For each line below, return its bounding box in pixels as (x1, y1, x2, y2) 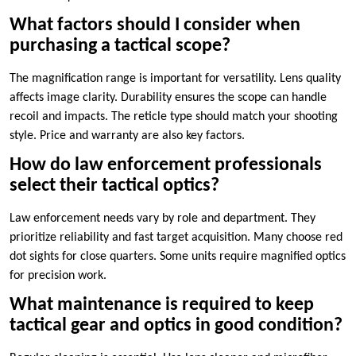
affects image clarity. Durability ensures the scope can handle (10, 91, 327, 105)
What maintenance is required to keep (10, 296, 314, 315)
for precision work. (10, 269, 106, 283)
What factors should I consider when (10, 16, 300, 36)
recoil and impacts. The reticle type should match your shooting (10, 110, 338, 124)
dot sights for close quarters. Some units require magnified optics (10, 250, 346, 264)
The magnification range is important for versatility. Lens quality (10, 72, 341, 86)
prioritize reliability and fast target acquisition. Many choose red (10, 231, 342, 245)
